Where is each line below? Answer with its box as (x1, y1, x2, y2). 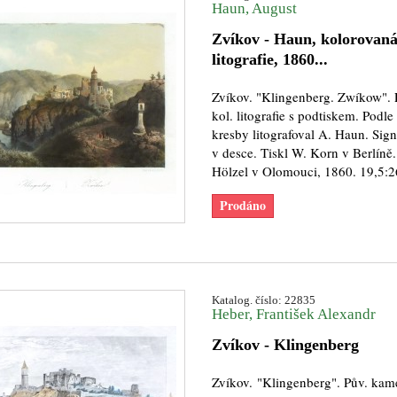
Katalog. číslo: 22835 (211, 293, 315, 307)
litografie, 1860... (211, 51, 328, 68)
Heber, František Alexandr (211, 306, 376, 323)
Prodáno (219, 196, 266, 214)
